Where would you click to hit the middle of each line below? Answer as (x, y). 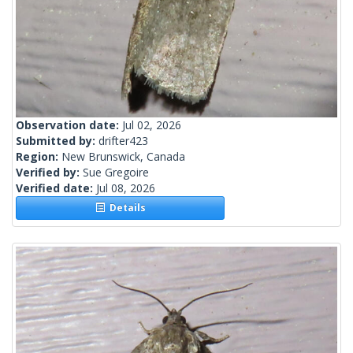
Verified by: (49, 173)
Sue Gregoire (116, 173)
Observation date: (69, 125)
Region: (39, 157)
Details (125, 208)
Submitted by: (57, 141)
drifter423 (123, 141)
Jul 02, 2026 (152, 125)
